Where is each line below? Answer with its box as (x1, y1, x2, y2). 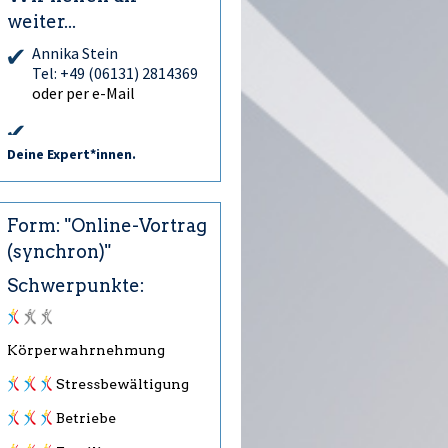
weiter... (7, 11, 76, 32)
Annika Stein (32, 43, 118, 63)
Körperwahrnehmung (7, 342, 165, 359)
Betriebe (56, 410, 117, 427)
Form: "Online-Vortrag (7, 215, 207, 236)
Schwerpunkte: (7, 275, 145, 296)
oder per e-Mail (32, 83, 135, 103)
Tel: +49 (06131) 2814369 (32, 63, 198, 83)
